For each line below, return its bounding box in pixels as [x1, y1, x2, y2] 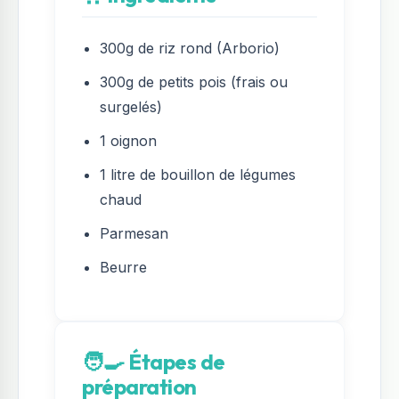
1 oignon [100, 131, 157, 150]
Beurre [100, 257, 147, 276]
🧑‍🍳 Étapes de [82, 347, 225, 375]
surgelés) [100, 97, 162, 116]
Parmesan [100, 224, 168, 242]
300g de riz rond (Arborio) [100, 38, 280, 57]
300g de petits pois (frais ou [100, 72, 288, 91]
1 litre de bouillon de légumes [100, 165, 296, 183]
